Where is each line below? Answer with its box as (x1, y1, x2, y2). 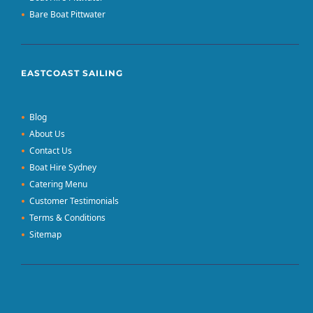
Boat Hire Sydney (29, 161, 96, 174)
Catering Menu (29, 178, 87, 191)
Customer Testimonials (29, 195, 119, 208)
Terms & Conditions (29, 212, 105, 224)
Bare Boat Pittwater (29, 8, 105, 21)
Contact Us (29, 145, 72, 157)
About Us (29, 128, 65, 140)
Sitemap (29, 228, 61, 241)
